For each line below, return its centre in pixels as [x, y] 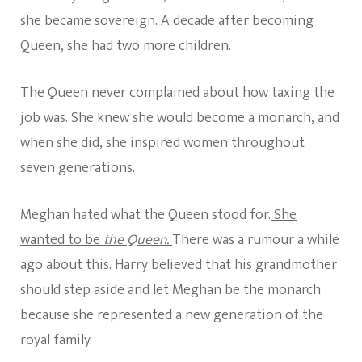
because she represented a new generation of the [172, 316]
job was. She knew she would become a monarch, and [180, 118]
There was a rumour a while [256, 240]
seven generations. [78, 168]
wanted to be [62, 240]
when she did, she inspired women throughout [162, 143]
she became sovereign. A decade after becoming [167, 21]
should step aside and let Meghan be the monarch [170, 290]
